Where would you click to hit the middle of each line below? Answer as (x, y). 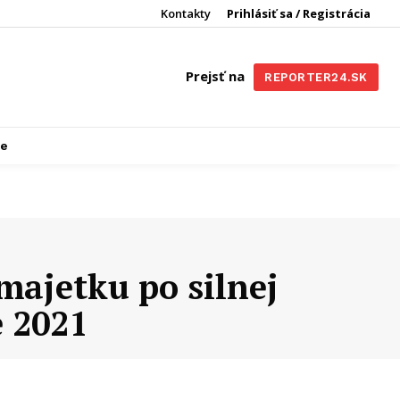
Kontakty (186, 13)
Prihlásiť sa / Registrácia (299, 13)
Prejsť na (216, 76)
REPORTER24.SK (316, 78)
